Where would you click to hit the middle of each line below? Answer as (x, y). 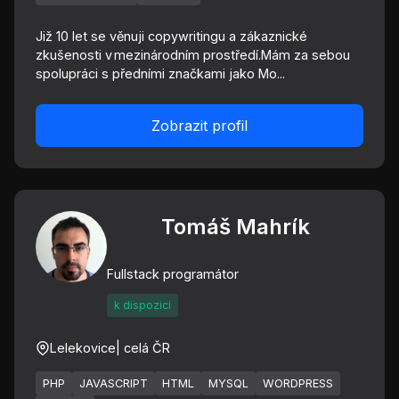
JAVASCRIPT (114, 383)
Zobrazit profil (199, 126)
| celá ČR (143, 348)
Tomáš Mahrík (235, 227)
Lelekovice (83, 348)
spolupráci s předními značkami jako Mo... (160, 73)
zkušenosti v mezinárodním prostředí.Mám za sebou (193, 55)
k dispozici (142, 305)
